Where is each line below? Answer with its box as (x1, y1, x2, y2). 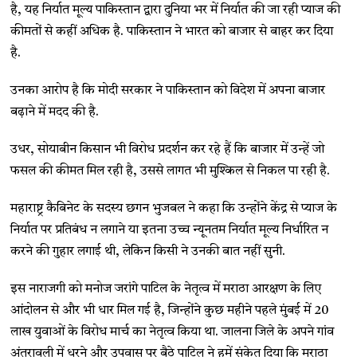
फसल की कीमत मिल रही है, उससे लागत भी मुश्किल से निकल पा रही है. (10, 165, 331, 178)
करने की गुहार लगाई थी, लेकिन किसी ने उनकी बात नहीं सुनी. (10, 245, 286, 259)
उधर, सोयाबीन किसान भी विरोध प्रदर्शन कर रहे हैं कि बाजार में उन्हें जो (10, 143, 325, 157)
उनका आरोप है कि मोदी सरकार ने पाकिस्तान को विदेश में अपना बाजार (10, 84, 326, 98)
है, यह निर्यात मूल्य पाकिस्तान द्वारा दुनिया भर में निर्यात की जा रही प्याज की (10, 4, 341, 18)
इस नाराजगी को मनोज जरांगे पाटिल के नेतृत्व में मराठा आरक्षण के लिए (10, 283, 322, 296)
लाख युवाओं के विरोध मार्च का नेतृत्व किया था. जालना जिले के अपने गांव (10, 326, 335, 339)
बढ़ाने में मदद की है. (10, 106, 100, 120)
